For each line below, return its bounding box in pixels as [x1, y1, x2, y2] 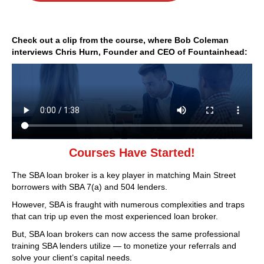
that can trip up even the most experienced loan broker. [12, 212, 218, 222]
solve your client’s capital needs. [12, 253, 132, 263]
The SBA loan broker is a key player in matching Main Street [12, 170, 236, 180]
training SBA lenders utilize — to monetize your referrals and [12, 241, 236, 251]
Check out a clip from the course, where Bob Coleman [12, 35, 229, 45]
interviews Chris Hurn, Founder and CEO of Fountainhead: [12, 47, 247, 57]
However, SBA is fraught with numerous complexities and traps [12, 200, 245, 210]
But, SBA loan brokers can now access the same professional [12, 229, 240, 239]
